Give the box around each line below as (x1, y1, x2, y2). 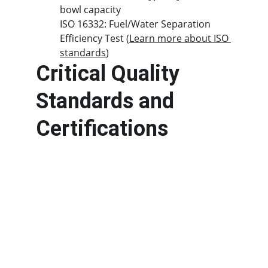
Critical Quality (36, 61, 185, 86)
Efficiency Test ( (60, 32, 129, 45)
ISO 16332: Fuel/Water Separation (60, 17, 213, 31)
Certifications (36, 116, 168, 141)
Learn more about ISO (129, 32, 231, 45)
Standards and (36, 89, 179, 114)
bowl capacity (60, 3, 121, 16)
